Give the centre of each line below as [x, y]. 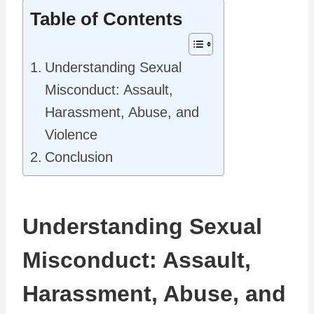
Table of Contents [106, 19]
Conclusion [79, 157]
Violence [71, 134]
